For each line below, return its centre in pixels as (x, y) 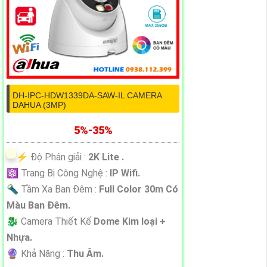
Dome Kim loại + (130, 222)
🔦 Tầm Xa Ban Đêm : (53, 190)
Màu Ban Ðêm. (38, 206)
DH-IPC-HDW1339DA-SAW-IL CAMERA (87, 96)
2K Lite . (106, 157)
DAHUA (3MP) (39, 105)
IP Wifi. (125, 173)
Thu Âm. (85, 254)
